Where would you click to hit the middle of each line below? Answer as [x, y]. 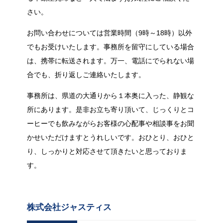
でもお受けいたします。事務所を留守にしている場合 [111, 47]
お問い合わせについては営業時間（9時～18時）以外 [110, 33]
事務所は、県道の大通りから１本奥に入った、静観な [111, 95]
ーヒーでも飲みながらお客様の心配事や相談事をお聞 [111, 123]
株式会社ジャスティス [69, 207]
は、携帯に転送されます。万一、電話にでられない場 [111, 60]
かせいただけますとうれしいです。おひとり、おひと [111, 137]
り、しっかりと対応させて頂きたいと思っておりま [107, 151]
